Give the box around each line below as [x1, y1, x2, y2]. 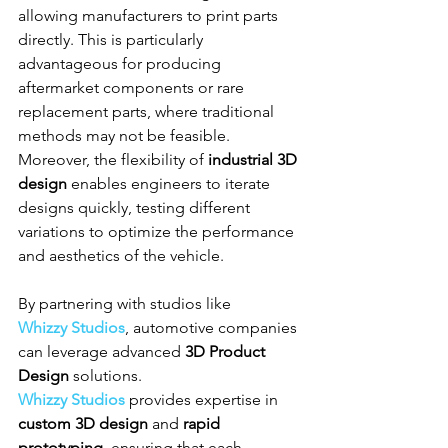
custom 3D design [18, 413, 148, 433]
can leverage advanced [18, 341, 185, 361]
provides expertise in [125, 389, 282, 409]
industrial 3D [208, 149, 301, 169]
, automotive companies [125, 317, 301, 337]
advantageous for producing [18, 53, 225, 73]
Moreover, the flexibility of [18, 149, 208, 169]
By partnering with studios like [18, 293, 235, 313]
